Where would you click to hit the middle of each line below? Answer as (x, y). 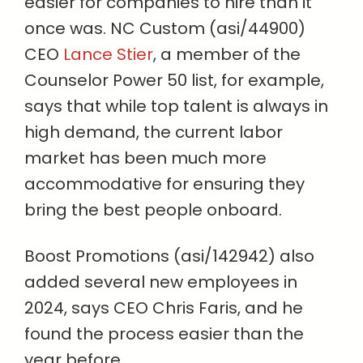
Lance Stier (108, 54)
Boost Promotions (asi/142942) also (169, 256)
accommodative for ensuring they (164, 184)
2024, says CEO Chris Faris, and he (164, 307)
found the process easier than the (164, 333)
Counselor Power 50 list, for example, (174, 80)
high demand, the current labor (154, 132)
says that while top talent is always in (176, 106)
